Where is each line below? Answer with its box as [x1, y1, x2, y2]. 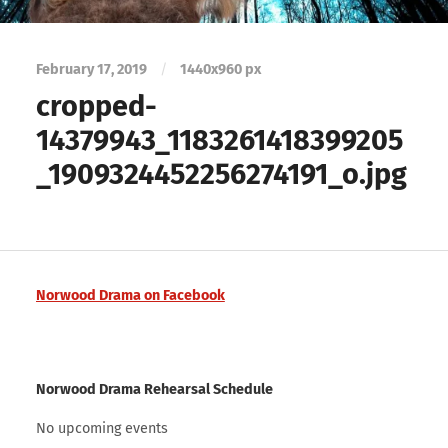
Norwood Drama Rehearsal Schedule [35, 381, 273, 399]
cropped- [35, 88, 157, 124]
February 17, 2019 [35, 60, 150, 78]
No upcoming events [35, 420, 168, 438]
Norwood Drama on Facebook [35, 287, 225, 305]
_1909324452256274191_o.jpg [35, 156, 407, 192]
